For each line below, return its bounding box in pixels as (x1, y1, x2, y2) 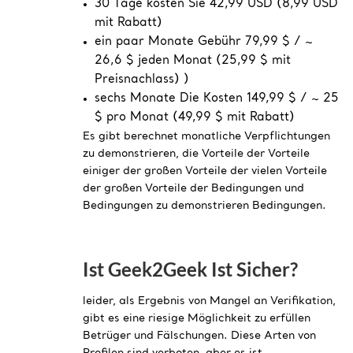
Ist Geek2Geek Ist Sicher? (83, 257, 298, 281)
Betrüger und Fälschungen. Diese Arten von (83, 329, 316, 341)
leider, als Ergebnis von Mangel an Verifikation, (83, 295, 336, 307)
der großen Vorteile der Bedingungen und (83, 182, 304, 194)
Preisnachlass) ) (95, 73, 189, 86)
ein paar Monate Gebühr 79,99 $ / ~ (95, 35, 313, 48)
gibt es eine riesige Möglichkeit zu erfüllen (83, 312, 310, 324)
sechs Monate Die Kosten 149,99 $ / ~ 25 (95, 92, 339, 105)
